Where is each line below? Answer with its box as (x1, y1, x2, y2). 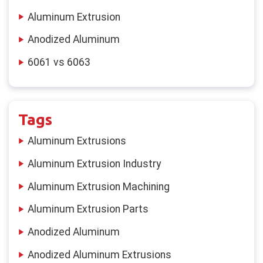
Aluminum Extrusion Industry (28, 157, 161, 170)
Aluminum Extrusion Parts (28, 203, 149, 215)
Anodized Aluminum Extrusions (28, 249, 171, 261)
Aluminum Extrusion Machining (28, 180, 170, 193)
